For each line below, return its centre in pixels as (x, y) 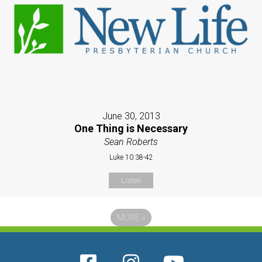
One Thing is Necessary (131, 128)
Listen (131, 180)
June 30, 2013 (131, 116)
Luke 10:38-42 (131, 157)
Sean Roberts (131, 142)
